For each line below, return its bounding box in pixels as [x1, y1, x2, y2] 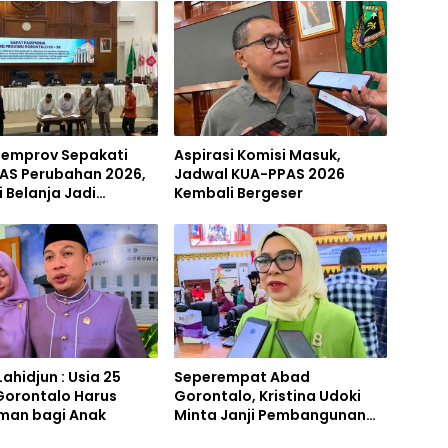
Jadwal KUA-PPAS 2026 [173, 163, 345, 184]
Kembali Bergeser [173, 182, 303, 203]
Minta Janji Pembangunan [173, 404, 366, 425]
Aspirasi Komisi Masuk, [173, 144, 341, 165]
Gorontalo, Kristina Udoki [173, 385, 361, 406]
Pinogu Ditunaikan [173, 423, 309, 444]
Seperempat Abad [173, 366, 310, 387]
